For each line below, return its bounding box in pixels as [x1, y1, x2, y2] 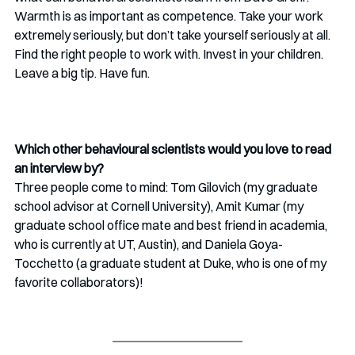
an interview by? [14, 160, 104, 177]
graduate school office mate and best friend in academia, [14, 217, 330, 234]
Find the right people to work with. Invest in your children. [14, 46, 326, 63]
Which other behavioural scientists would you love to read [14, 141, 334, 158]
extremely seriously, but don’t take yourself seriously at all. [14, 27, 333, 44]
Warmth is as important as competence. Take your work [14, 8, 326, 25]
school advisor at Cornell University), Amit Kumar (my [14, 198, 306, 215]
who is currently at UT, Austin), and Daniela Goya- [14, 236, 283, 253]
